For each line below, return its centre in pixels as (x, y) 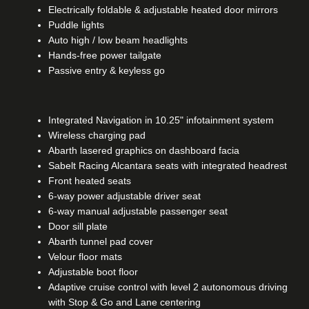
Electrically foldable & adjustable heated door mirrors (163, 9)
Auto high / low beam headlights (118, 40)
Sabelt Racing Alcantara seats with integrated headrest (168, 165)
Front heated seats (90, 180)
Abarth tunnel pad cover (101, 241)
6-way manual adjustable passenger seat (138, 211)
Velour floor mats (85, 256)
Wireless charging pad (97, 135)
